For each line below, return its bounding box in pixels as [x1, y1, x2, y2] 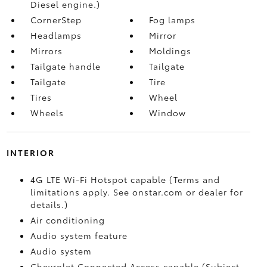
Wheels [30, 106, 64, 119]
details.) [30, 198, 68, 210]
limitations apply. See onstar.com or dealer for [30, 185, 243, 198]
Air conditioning [30, 213, 105, 226]
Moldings [149, 44, 192, 57]
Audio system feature [30, 229, 128, 241]
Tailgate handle [30, 60, 101, 72]
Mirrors [30, 44, 63, 57]
